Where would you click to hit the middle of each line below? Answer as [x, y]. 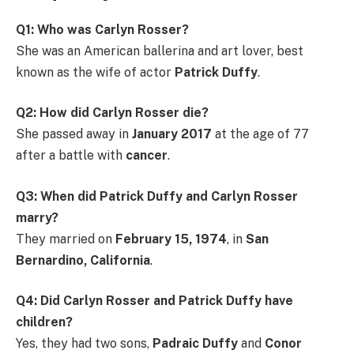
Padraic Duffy [195, 344]
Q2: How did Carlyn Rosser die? [112, 113]
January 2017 [172, 134]
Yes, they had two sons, [84, 344]
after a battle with [71, 156]
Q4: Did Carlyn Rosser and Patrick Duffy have [154, 301]
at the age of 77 [260, 134]
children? [44, 322]
